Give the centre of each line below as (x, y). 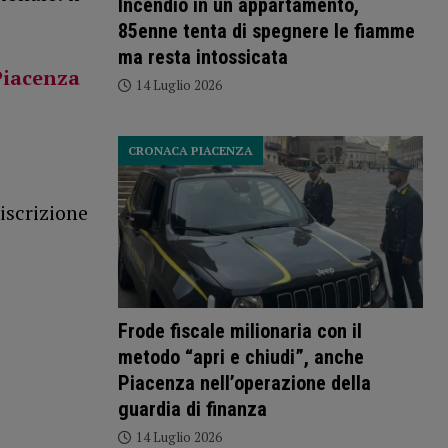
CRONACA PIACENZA (190, 151)
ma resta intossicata (202, 57)
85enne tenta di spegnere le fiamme (266, 31)
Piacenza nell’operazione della (244, 383)
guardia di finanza (192, 409)
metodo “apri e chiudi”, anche (240, 357)
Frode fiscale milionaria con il (239, 331)
